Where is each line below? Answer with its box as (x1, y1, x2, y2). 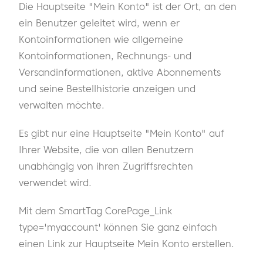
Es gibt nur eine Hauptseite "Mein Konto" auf (19, 127, 224, 140)
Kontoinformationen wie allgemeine (19, 33, 183, 46)
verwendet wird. (19, 177, 92, 189)
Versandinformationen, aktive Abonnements (19, 66, 221, 79)
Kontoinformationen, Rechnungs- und (19, 50, 191, 62)
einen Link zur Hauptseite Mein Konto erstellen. (19, 238, 234, 250)
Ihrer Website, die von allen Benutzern (19, 144, 194, 156)
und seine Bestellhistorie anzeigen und (19, 83, 195, 95)
